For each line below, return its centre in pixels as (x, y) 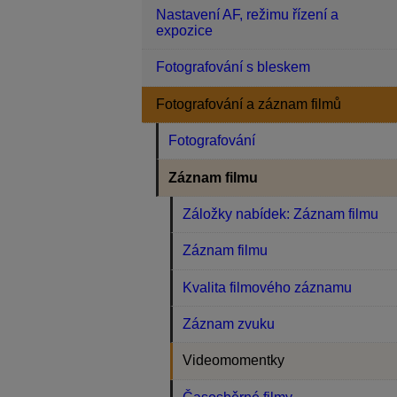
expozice (184, 31)
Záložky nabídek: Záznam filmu (281, 214)
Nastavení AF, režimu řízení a (247, 15)
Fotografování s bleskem (233, 67)
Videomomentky (234, 361)
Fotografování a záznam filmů (249, 104)
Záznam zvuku (229, 324)
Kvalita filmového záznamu (268, 287)
